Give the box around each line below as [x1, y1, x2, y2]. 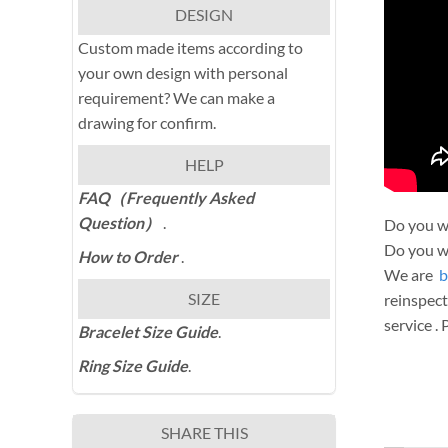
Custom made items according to [78, 38, 303, 58]
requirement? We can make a [78, 88, 275, 108]
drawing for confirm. [78, 113, 216, 133]
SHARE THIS [160, 423, 248, 443]
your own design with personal [78, 63, 288, 83]
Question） [78, 213, 163, 233]
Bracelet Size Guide [78, 322, 218, 342]
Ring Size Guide [78, 356, 188, 376]
